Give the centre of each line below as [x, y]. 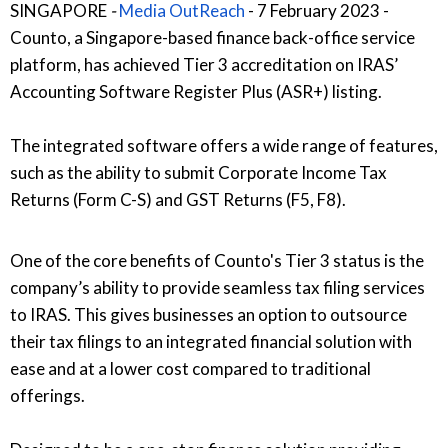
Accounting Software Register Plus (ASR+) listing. [196, 91]
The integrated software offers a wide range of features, [224, 145]
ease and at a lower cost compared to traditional [190, 368]
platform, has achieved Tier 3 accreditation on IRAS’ [204, 64]
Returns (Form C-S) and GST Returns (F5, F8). [178, 199]
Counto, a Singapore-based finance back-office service [212, 37]
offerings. [47, 395]
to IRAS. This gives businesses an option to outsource [208, 314]
